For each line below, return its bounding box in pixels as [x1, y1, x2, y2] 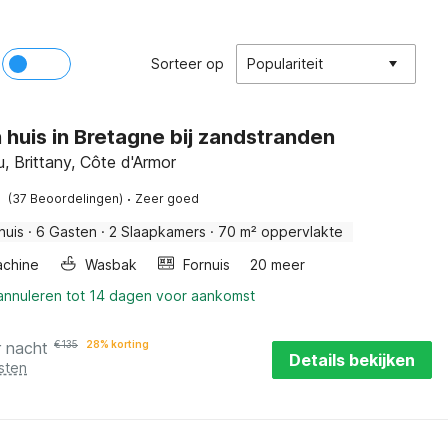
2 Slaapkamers [109, 223, 206, 240]
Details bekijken [289, 350, 415, 370]
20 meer [250, 256, 305, 273]
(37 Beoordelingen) [8, 191, 123, 206]
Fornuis [183, 256, 230, 273]
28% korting [86, 338, 149, 350]
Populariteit [247, 55, 323, 72]
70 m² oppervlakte [218, 223, 343, 240]
